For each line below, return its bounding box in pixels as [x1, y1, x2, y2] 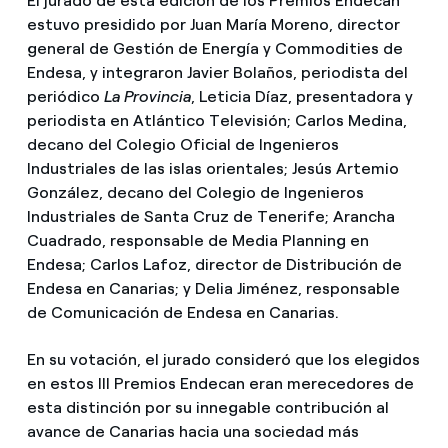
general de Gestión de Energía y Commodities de [26, 39, 403, 59]
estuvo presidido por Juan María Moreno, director [26, 15, 400, 35]
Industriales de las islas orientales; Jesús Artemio [26, 159, 399, 179]
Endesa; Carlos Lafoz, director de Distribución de [26, 255, 402, 275]
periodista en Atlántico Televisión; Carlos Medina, [26, 111, 407, 131]
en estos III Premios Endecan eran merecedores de [26, 374, 414, 394]
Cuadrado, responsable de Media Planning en [26, 231, 369, 251]
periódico [26, 87, 104, 107]
